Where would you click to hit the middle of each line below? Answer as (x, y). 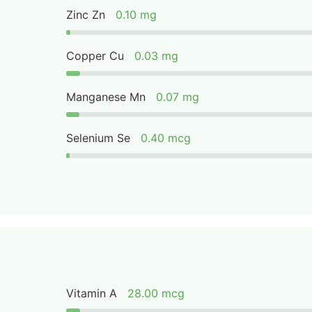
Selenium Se (99, 138)
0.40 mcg (166, 138)
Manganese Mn (106, 97)
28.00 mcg (156, 293)
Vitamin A (92, 293)
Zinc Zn (86, 15)
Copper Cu (95, 56)
